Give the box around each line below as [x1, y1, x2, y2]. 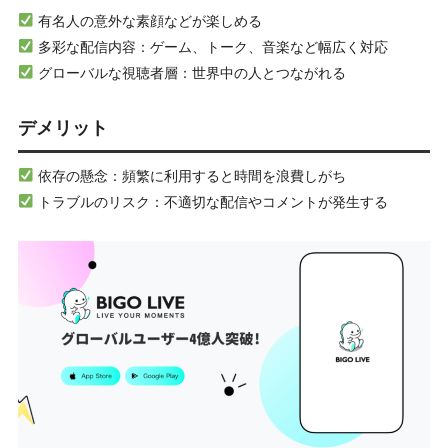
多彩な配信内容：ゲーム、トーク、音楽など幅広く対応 [34, 38, 389, 55]
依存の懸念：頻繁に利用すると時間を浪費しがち [34, 167, 347, 184]
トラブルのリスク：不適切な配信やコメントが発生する [34, 193, 389, 210]
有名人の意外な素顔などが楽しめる [34, 12, 263, 29]
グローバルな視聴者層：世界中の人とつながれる [34, 64, 347, 81]
